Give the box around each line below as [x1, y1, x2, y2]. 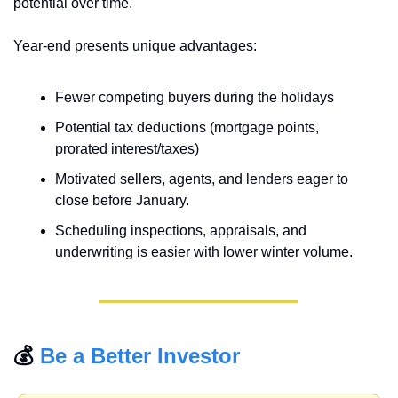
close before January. [55, 193, 189, 209]
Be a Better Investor [40, 344, 240, 369]
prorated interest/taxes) [55, 141, 199, 157]
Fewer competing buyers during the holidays [55, 90, 334, 106]
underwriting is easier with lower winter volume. [55, 244, 353, 260]
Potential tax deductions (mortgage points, [55, 120, 319, 136]
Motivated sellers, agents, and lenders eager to [55, 171, 348, 187]
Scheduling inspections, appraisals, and [55, 223, 306, 239]
